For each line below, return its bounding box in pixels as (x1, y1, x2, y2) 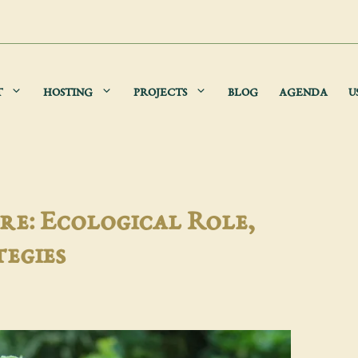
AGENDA (278, 86, 328, 99)
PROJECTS (133, 86, 187, 99)
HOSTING (42, 86, 93, 99)
